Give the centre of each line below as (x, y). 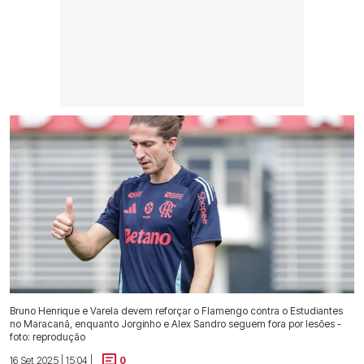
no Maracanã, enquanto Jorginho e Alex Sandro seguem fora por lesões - (175, 323)
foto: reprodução (48, 336)
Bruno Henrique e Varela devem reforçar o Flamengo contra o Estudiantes (176, 310)
